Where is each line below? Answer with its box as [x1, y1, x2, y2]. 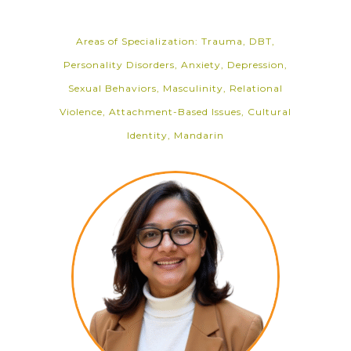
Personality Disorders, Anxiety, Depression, [63, 59, 288, 71]
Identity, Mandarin [127, 129, 224, 141]
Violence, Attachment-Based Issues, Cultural [60, 106, 291, 118]
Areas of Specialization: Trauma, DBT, [76, 35, 275, 47]
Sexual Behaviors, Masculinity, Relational [68, 82, 283, 94]
